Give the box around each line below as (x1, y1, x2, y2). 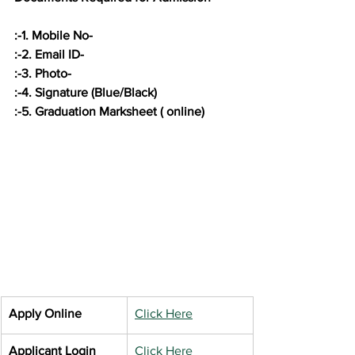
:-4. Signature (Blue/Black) (14, 86, 157, 100)
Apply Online (9, 307, 82, 321)
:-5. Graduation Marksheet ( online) (14, 105, 204, 119)
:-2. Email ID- (14, 48, 87, 62)
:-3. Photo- (14, 67, 71, 81)
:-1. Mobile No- (14, 29, 96, 43)
